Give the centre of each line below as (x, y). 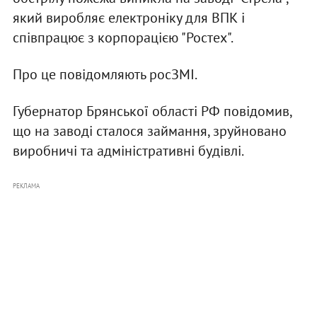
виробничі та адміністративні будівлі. (128, 151)
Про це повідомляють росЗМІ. (105, 75)
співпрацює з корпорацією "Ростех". (123, 38)
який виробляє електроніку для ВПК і (128, 18)
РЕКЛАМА (26, 186)
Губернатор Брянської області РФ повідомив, (152, 111)
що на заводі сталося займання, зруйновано (149, 131)
